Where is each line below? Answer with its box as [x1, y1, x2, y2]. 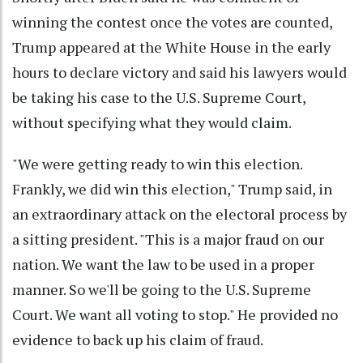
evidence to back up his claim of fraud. [12, 329, 263, 349]
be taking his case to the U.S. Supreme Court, [12, 87, 305, 107]
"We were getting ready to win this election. [12, 153, 302, 173]
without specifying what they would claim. [12, 112, 292, 132]
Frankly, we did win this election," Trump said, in [12, 178, 332, 199]
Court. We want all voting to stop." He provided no [12, 304, 338, 324]
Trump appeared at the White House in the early [12, 36, 331, 57]
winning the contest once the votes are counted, [12, 11, 332, 32]
